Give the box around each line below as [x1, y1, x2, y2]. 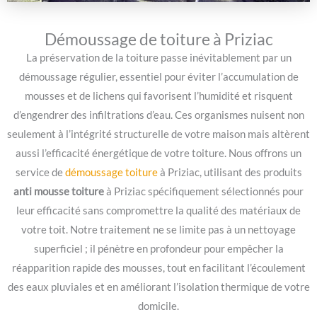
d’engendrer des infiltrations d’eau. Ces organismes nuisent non [13, 108, 304, 121]
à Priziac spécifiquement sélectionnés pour [104, 185, 304, 197]
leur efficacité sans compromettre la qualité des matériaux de [16, 204, 301, 217]
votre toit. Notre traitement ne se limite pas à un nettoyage [21, 223, 296, 236]
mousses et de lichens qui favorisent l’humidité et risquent [24, 89, 293, 102]
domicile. [138, 299, 179, 312]
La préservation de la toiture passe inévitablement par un [25, 51, 292, 64]
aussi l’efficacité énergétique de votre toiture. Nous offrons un [16, 146, 301, 159]
